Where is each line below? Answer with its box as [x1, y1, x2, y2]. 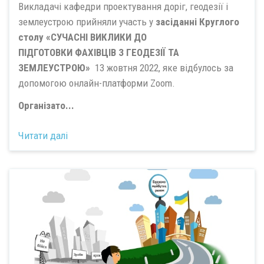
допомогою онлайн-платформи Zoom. [18, 77, 177, 89]
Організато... [18, 100, 74, 111]
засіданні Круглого [156, 15, 239, 28]
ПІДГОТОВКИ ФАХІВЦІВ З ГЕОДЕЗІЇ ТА [18, 46, 179, 58]
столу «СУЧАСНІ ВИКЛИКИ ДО [18, 31, 147, 43]
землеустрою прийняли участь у [18, 15, 156, 28]
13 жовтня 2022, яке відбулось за [90, 61, 233, 74]
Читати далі [18, 129, 68, 141]
